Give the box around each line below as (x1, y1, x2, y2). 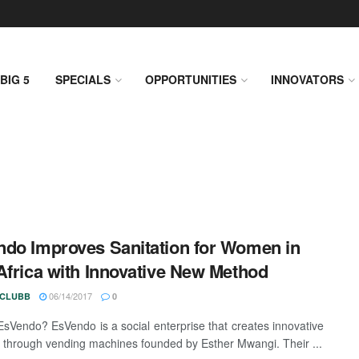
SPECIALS (55, 71, 111, 87)
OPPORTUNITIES (145, 71, 236, 87)
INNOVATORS (271, 71, 344, 87)
